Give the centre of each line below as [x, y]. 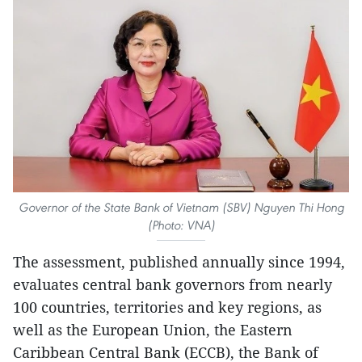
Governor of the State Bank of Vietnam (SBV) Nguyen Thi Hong [181, 208]
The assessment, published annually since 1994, [179, 262]
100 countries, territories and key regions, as [167, 307]
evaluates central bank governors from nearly [173, 285]
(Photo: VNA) [181, 225]
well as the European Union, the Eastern [153, 330]
